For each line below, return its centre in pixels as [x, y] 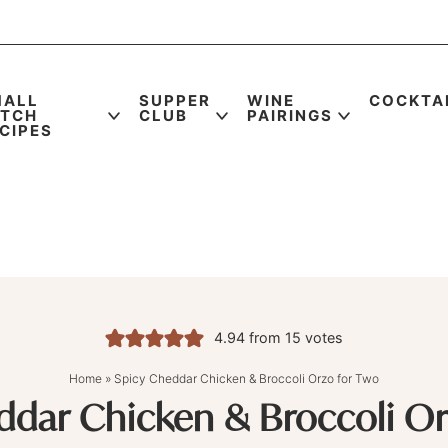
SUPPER [174, 100]
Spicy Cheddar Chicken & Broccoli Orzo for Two [246, 378]
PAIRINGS [289, 115]
